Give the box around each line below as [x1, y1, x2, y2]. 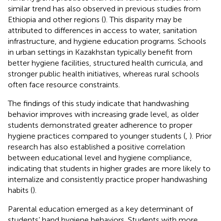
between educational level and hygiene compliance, [8, 152, 192, 162]
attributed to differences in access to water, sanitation [8, 25, 197, 35]
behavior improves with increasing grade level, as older [8, 109, 199, 119]
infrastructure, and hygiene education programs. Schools [8, 36, 206, 46]
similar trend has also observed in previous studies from [8, 3, 201, 13]
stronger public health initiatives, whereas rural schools [8, 69, 199, 78]
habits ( [8, 185, 33, 195]
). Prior [189, 131, 212, 141]
